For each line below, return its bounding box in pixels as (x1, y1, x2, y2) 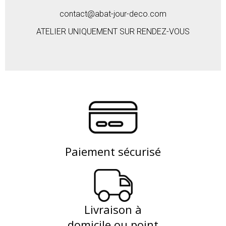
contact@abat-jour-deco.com (60, 9, 166, 19)
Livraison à (84, 201, 142, 217)
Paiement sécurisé (65, 143, 161, 159)
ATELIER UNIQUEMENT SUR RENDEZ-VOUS (36, 26, 190, 36)
